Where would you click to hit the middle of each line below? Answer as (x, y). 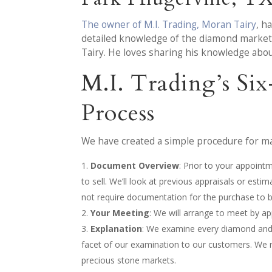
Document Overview (135, 165)
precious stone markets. (129, 260)
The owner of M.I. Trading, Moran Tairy (169, 24)
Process (118, 113)
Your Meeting (120, 212)
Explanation (117, 228)
